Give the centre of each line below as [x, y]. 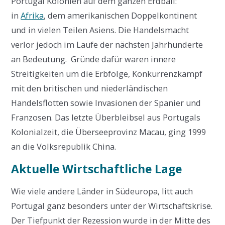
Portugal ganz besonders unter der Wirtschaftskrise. [112, 206]
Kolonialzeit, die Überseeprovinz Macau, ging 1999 [109, 132]
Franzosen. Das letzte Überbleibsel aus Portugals [106, 117]
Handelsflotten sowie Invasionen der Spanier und [106, 103]
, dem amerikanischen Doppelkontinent [121, 15]
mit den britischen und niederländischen [90, 88]
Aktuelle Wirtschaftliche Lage [97, 169]
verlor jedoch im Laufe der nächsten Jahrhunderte [107, 44]
